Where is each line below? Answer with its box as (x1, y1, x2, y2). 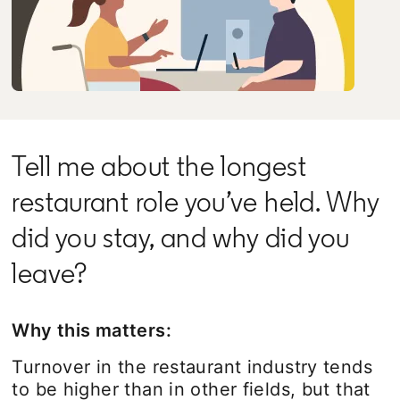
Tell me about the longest (12, 148, 306, 183)
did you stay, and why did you (12, 220, 350, 254)
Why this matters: (12, 319, 171, 341)
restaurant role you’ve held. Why (12, 184, 379, 219)
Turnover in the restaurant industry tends (12, 355, 373, 378)
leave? (12, 255, 87, 290)
